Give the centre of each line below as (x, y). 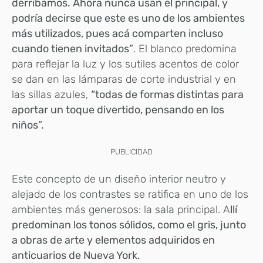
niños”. (28, 125)
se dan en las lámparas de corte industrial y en (124, 79)
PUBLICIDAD (131, 151)
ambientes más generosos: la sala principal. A (121, 209)
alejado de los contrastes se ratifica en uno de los (130, 194)
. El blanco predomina (185, 48)
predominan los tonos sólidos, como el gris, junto (129, 225)
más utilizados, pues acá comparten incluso (117, 33)
